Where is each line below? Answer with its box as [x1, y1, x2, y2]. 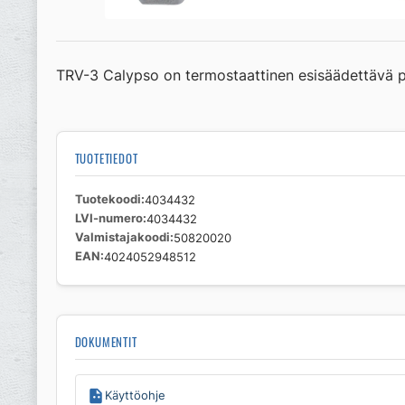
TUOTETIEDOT [74, 150, 138, 168]
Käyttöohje [104, 388, 165, 403]
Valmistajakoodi [74, 231, 170, 245]
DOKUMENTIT [74, 334, 137, 352]
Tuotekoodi [74, 193, 141, 207]
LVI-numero [74, 212, 143, 226]
